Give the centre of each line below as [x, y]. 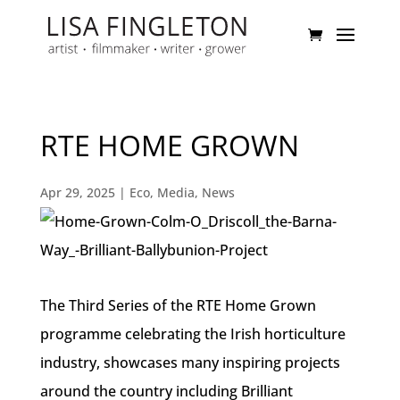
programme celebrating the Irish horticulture [192, 334]
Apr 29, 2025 [77, 192]
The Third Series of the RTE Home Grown [178, 305]
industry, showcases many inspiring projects [190, 362]
